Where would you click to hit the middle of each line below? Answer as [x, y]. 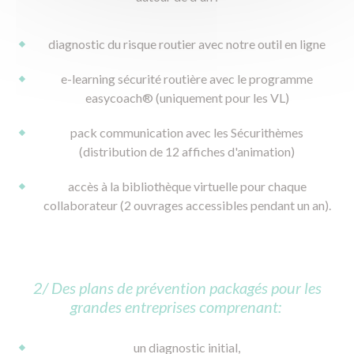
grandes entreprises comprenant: [177, 307]
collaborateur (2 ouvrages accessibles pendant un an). [187, 205]
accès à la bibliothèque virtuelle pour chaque [187, 186]
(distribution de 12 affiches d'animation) [187, 152]
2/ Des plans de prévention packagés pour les [177, 288]
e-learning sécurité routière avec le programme [187, 79]
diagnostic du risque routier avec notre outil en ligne [187, 44]
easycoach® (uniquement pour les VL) [187, 98]
